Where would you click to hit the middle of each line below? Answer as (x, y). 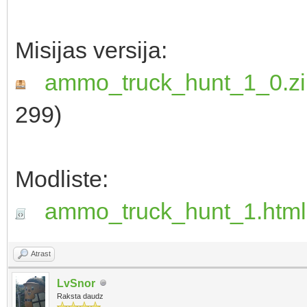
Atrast (41, 253)
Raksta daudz (80, 296)
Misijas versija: (94, 50)
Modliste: (65, 179)
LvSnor (76, 283)
